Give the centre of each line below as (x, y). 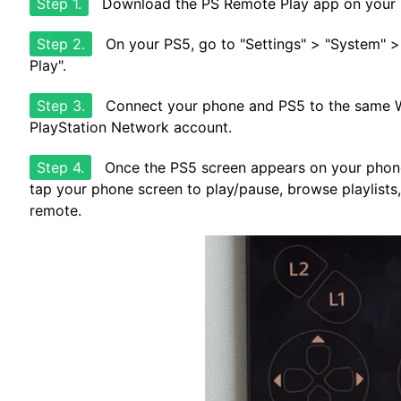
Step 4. (60, 167)
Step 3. (61, 106)
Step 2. (61, 44)
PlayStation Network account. (131, 127)
